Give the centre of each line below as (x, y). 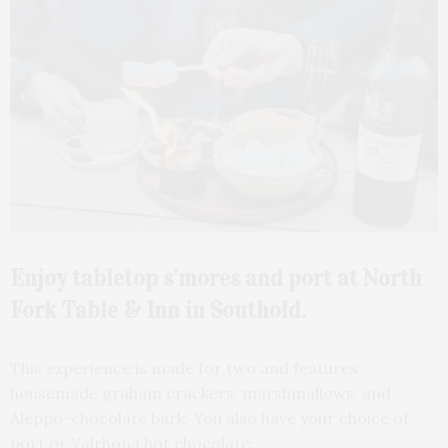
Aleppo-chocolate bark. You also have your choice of (209, 417)
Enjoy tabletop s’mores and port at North (216, 277)
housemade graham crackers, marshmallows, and (200, 392)
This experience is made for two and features (184, 367)
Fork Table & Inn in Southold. (158, 309)
